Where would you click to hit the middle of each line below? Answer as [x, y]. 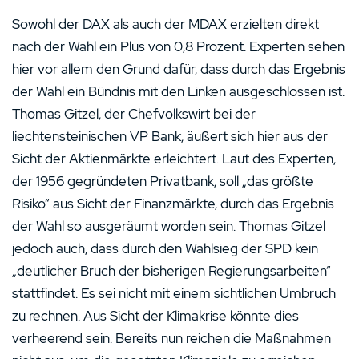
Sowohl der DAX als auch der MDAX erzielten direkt [165, 24]
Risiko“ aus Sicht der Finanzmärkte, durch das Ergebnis [173, 204]
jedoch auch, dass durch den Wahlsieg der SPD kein [165, 248]
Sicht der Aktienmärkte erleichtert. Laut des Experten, [174, 159]
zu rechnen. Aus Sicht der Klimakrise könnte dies [155, 316]
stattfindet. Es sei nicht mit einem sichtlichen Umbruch [174, 293]
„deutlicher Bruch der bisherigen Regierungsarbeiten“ [171, 271]
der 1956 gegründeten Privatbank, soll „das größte [163, 181]
